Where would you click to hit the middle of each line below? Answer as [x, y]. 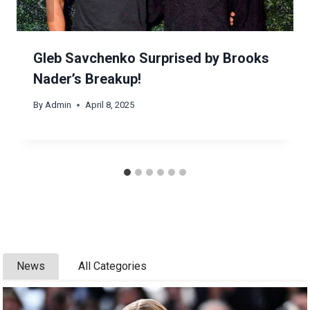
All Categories [112, 266]
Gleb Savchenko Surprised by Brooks [151, 58]
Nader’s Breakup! [87, 79]
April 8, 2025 [110, 104]
